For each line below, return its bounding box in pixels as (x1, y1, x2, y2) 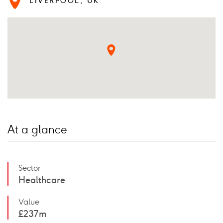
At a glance (7, 123, 67, 137)
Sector (18, 163, 41, 173)
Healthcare (18, 175, 65, 186)
